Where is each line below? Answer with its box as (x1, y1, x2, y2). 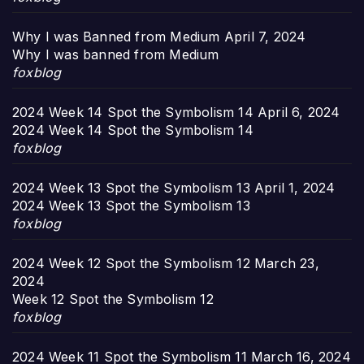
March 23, (254, 255, 319, 272)
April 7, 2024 (223, 28, 306, 45)
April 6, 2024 (258, 104, 340, 121)
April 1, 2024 (254, 180, 336, 197)
